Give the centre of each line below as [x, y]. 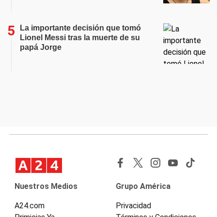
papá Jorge [41, 47]
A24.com [30, 206]
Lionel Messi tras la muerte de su [80, 38]
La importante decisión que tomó [80, 28]
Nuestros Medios [46, 186]
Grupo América [143, 186]
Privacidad [133, 206]
